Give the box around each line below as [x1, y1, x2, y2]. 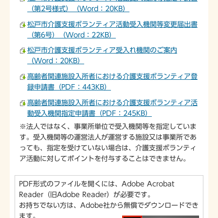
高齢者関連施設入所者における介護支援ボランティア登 [27, 73, 198, 80]
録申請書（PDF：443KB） [27, 84, 111, 91]
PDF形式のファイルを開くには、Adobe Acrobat [19, 180, 174, 187]
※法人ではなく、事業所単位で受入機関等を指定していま [19, 123, 197, 130]
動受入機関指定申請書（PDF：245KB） [27, 110, 152, 117]
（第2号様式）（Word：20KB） [27, 5, 129, 12]
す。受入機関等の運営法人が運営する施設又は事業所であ [19, 133, 197, 141]
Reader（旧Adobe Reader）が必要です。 [19, 191, 154, 198]
